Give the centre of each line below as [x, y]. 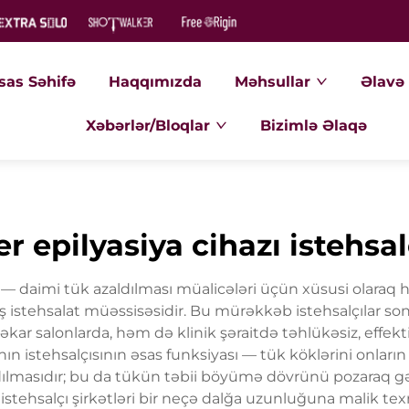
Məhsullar [273, 82]
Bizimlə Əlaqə [314, 126]
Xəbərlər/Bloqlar [148, 126]
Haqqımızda [156, 82]
